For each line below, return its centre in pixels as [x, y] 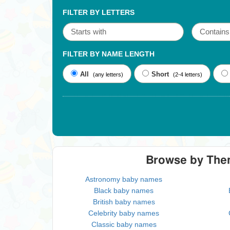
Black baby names [124, 190]
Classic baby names [124, 224]
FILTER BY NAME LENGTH [109, 54]
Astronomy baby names [124, 179]
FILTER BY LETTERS [99, 12]
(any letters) [108, 74]
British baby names [124, 202]
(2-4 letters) [188, 74]
